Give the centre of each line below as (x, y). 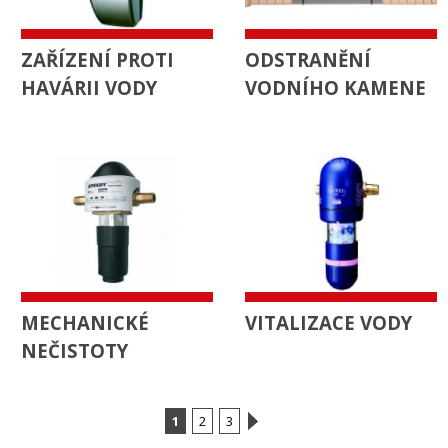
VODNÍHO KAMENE (335, 87)
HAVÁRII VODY (89, 87)
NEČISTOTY (74, 350)
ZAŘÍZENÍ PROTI (97, 59)
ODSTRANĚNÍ (308, 59)
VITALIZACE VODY (328, 322)
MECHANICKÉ (85, 322)
